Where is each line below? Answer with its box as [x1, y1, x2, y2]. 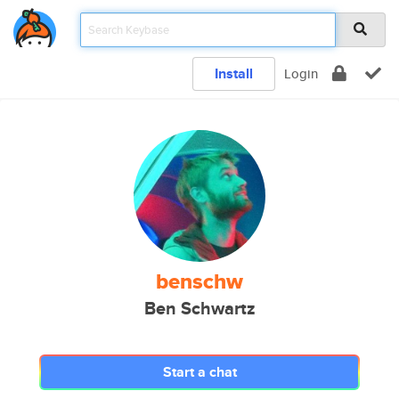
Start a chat [162, 362, 237, 382]
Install [215, 63, 253, 84]
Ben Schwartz [143, 296, 256, 322]
